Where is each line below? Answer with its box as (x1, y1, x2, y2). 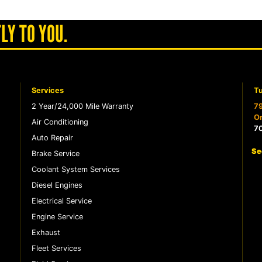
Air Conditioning (31, 117, 88, 126)
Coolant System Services (31, 164, 120, 174)
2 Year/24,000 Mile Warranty (31, 101, 133, 111)
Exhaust (31, 227, 60, 237)
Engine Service (31, 212, 83, 221)
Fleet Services (31, 243, 81, 253)
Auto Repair (31, 133, 73, 142)
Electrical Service (31, 196, 92, 205)
